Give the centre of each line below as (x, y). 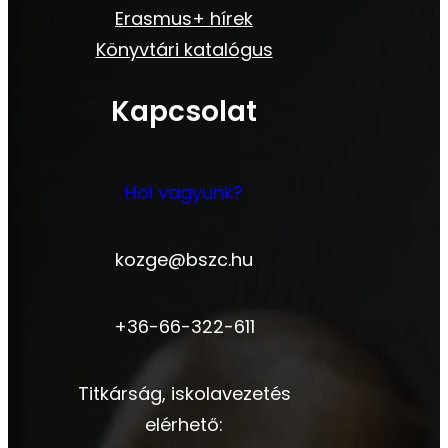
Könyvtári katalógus (184, 50)
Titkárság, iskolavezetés (184, 394)
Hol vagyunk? (184, 193)
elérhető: (184, 425)
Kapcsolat (184, 112)
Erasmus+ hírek (184, 19)
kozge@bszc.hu (184, 260)
